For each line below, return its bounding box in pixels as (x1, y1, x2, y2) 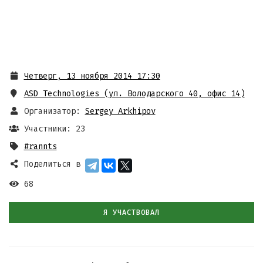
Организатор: (23, 106, 80, 116)
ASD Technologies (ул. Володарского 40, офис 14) (23, 89, 245, 99)
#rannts (23, 141, 57, 151)
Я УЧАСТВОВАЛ (103, 208, 160, 217)
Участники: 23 (23, 124, 85, 134)
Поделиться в (23, 159, 80, 169)
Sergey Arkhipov (85, 106, 156, 116)
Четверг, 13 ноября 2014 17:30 (23, 71, 160, 81)
